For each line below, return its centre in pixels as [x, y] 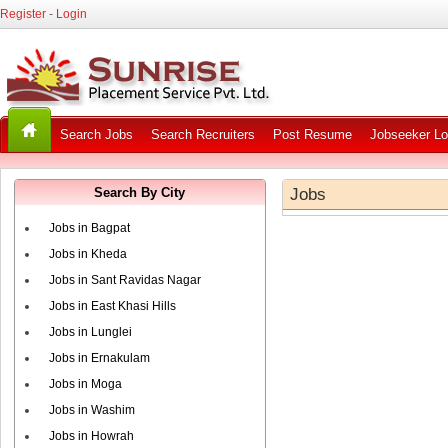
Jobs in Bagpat [89, 228]
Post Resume [312, 134]
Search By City [140, 192]
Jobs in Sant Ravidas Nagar [125, 280]
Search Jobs [96, 134]
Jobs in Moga [85, 384]
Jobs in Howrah [91, 436]
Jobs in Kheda [88, 254]
